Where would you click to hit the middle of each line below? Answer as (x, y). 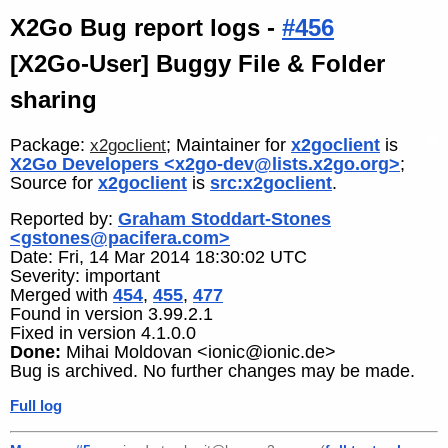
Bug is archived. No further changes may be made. (212, 371)
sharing (53, 99)
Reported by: (64, 219)
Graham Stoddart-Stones (224, 219)
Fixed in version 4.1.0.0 (103, 333)
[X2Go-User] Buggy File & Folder (197, 63)
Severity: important (85, 276)
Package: (50, 144)
